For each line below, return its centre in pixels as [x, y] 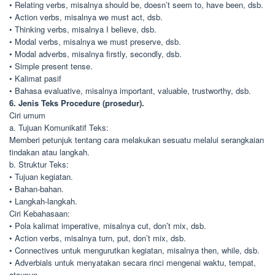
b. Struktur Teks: [39, 164]
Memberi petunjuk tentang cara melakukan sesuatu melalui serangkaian [137, 140]
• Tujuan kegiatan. [41, 176]
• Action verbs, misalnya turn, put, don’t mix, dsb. [98, 238]
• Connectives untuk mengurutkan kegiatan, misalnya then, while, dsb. [134, 250]
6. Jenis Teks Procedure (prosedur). [77, 103]
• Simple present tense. [51, 66]
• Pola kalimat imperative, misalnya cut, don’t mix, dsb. [108, 226]
